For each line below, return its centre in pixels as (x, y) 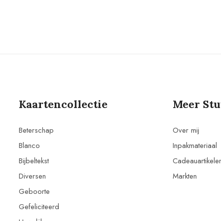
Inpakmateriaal (195, 145)
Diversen (33, 176)
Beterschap (37, 130)
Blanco (30, 145)
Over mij (186, 130)
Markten (184, 176)
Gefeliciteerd (39, 206)
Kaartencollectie (63, 104)
